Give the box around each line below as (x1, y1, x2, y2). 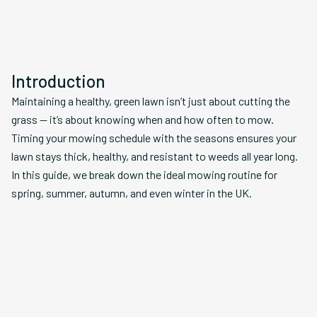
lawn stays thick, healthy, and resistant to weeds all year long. (11, 149, 298, 163)
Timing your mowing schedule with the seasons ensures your (11, 131, 296, 144)
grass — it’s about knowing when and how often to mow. (11, 113, 274, 126)
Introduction (11, 71, 105, 91)
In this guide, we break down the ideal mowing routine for (11, 168, 277, 181)
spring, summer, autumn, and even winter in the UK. (11, 186, 252, 200)
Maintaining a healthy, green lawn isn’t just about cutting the (11, 94, 290, 108)
